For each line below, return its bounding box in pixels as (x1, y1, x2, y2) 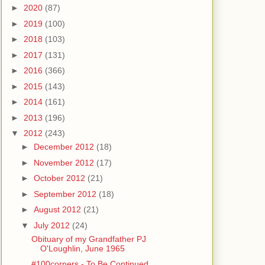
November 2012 (33, 157, 96, 167)
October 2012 (33, 173, 88, 183)
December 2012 (33, 142, 96, 152)
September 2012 (33, 189, 99, 199)
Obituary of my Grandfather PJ (31, 234, 146, 244)
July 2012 (33, 220, 72, 230)
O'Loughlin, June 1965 (40, 243, 125, 253)
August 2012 (33, 205, 83, 215)
